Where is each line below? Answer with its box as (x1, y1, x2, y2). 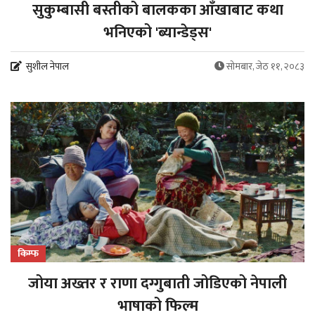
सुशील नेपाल (26, 58, 69, 75)
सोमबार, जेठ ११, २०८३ (226, 58, 304, 75)
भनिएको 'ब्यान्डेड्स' (103, 19, 212, 46)
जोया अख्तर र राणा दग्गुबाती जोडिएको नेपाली (28, 271, 287, 297)
